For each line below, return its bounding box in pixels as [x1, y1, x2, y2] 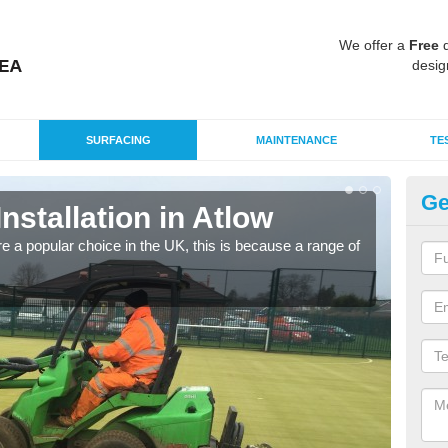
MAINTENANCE [255, 134, 337, 146]
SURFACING [85, 134, 151, 146]
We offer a [339, 37, 409, 53]
